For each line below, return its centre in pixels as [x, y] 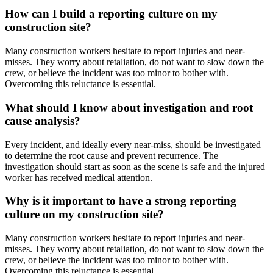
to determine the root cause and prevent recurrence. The [112, 155]
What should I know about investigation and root [129, 107]
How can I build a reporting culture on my [111, 14]
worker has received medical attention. [79, 177]
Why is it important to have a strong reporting [121, 201]
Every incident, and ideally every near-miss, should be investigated [133, 144]
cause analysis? [43, 121]
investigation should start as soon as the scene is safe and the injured [135, 166]
